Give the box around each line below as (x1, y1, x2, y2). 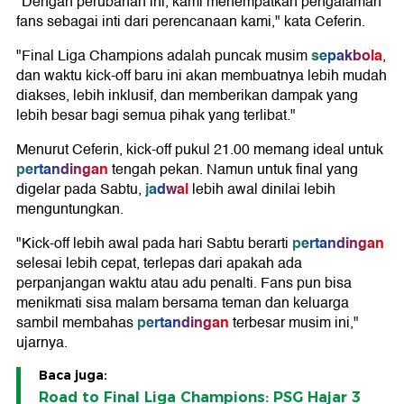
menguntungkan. (16, 197, 124, 222)
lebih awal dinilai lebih (188, 178, 335, 202)
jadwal (145, 177, 188, 202)
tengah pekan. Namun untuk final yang (108, 158, 358, 182)
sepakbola (311, 43, 382, 69)
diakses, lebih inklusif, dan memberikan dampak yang (16, 84, 358, 108)
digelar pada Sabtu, (16, 178, 142, 202)
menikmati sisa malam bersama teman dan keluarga (16, 291, 349, 316)
